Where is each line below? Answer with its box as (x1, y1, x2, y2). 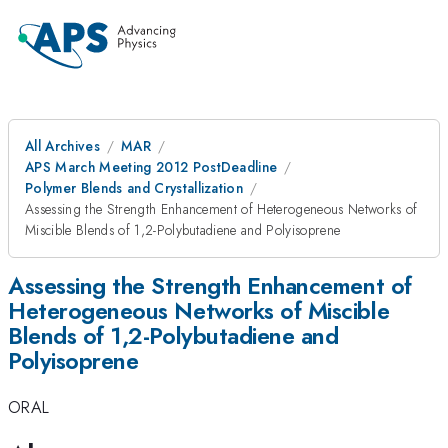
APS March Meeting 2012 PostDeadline (25, 157, 278, 177)
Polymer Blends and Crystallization (25, 178, 244, 198)
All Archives (25, 136, 100, 156)
